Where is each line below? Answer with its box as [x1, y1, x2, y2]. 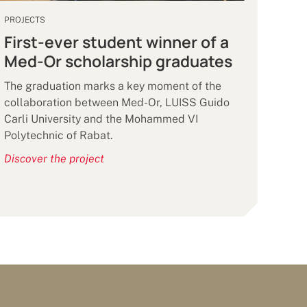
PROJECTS [3, 15, 45, 25]
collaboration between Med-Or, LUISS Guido [3, 96, 230, 110]
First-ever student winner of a [3, 32, 229, 53]
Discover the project [3, 152, 104, 166]
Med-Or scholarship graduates [3, 51, 232, 73]
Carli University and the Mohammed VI [3, 112, 198, 126]
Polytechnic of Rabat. [3, 129, 112, 143]
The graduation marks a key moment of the [3, 79, 221, 93]
